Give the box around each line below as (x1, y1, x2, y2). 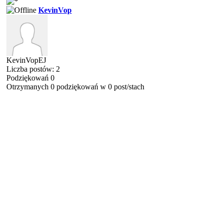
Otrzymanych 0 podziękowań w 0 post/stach (6, 82, 144, 91)
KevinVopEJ (6, 56, 46, 64)
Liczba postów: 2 (6, 65, 60, 73)
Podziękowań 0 (6, 74, 55, 82)
